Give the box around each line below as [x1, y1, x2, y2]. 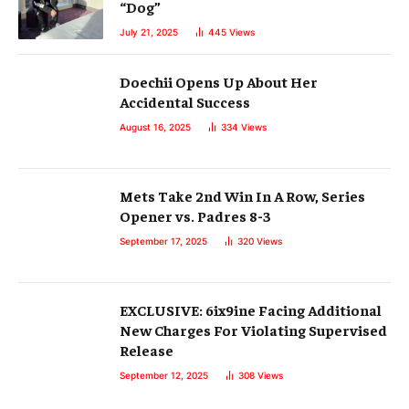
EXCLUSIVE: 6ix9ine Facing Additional [120, 300, 382, 320]
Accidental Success [120, 92, 250, 111]
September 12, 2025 [120, 370, 208, 382]
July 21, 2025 [120, 26, 178, 38]
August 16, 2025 [120, 121, 191, 133]
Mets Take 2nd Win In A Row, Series [120, 186, 365, 205]
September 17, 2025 [120, 236, 207, 247]
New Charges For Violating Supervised [120, 320, 387, 340]
